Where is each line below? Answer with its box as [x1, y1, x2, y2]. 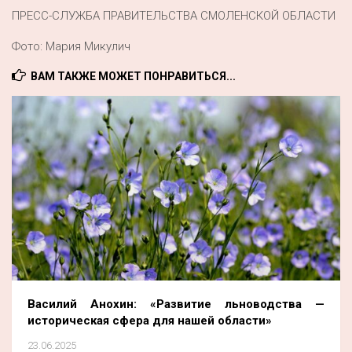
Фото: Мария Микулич [12, 39, 130, 53]
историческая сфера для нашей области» [27, 313, 272, 328]
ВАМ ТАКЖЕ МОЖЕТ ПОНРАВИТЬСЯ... [31, 70, 236, 82]
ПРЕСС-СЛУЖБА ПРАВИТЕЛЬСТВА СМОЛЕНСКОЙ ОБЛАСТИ [12, 9, 335, 23]
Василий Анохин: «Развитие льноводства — [27, 296, 324, 311]
